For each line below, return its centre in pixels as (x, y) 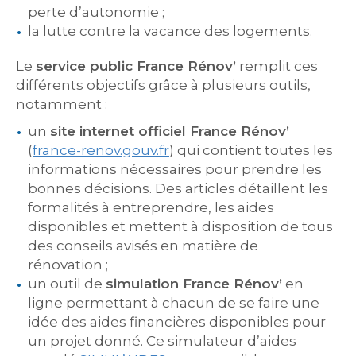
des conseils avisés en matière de (143, 246)
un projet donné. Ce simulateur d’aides (162, 341)
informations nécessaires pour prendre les (175, 169)
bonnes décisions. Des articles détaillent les (178, 188)
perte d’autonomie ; (96, 12)
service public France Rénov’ (136, 66)
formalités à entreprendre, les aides (151, 207)
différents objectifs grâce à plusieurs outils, (163, 85)
